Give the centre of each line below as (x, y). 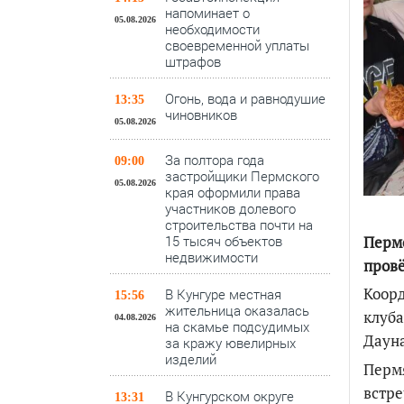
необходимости (212, 29)
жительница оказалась (237, 310)
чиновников (201, 115)
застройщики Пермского (242, 176)
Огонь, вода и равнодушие (245, 98)
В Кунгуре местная (223, 294)
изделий (191, 359)
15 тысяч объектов (224, 241)
